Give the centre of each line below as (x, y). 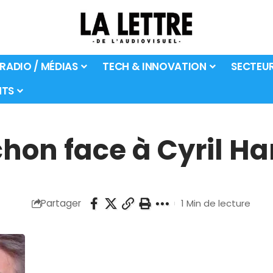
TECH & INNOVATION (154, 67)
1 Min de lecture (215, 204)
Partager (61, 204)
